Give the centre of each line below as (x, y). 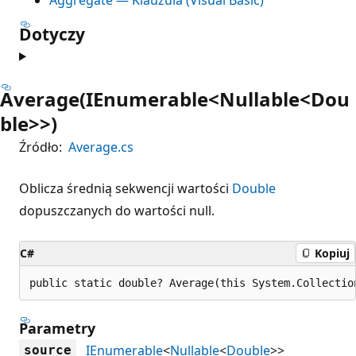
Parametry (57, 328)
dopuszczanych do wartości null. (117, 210)
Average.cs (101, 147)
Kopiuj (332, 253)
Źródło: (41, 147)
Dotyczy (52, 34)
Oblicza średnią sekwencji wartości (126, 188)
